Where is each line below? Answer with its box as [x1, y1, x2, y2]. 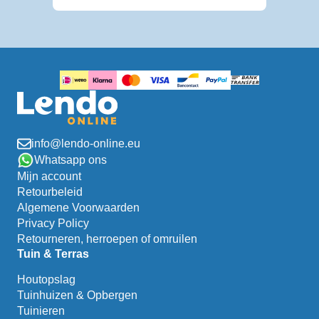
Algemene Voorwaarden [17, 201, 140, 214]
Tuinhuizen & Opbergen [17, 288, 137, 301]
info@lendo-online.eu [31, 137, 140, 150]
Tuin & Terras [17, 247, 89, 260]
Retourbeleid [17, 185, 83, 198]
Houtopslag [17, 273, 75, 286]
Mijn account [17, 169, 81, 182]
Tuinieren [17, 304, 65, 317]
